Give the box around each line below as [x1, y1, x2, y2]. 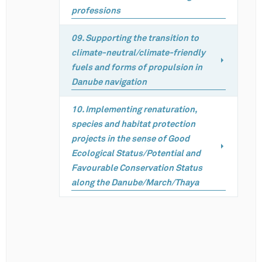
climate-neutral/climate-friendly [71, 49, 205, 57]
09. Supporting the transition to [71, 34, 199, 43]
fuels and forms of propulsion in [71, 63, 202, 72]
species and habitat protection [71, 120, 195, 129]
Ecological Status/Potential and [71, 149, 201, 158]
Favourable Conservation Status [71, 164, 202, 173]
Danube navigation [71, 78, 147, 87]
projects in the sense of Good [71, 135, 189, 143]
